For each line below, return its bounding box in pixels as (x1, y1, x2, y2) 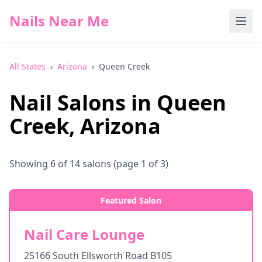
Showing (9, 157, 50, 170)
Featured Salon (101, 195, 161, 206)
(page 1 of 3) (111, 157, 168, 170)
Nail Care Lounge (24, 225, 144, 244)
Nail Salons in (9, 88, 157, 117)
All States (9, 61, 46, 72)
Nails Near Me (9, 11, 109, 30)
